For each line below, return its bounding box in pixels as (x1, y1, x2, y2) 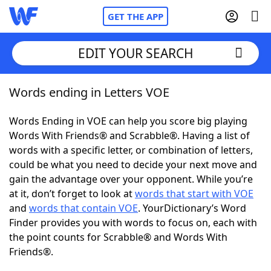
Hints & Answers (126, 217, 201, 230)
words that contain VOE (29, 201, 138, 215)
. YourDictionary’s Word (138, 201, 246, 215)
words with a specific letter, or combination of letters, (9, 143, 253, 157)
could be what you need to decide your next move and (9, 158, 257, 171)
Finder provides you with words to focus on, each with (9, 216, 257, 229)
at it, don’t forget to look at (9, 187, 135, 200)
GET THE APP (108, 10, 163, 22)
